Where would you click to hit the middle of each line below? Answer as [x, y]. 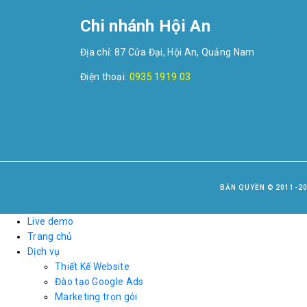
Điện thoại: [105, 76]
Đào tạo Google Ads [99, 281]
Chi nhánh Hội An [145, 26]
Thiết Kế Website [92, 266]
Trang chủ [50, 236]
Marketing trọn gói [96, 296]
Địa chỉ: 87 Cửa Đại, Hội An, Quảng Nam [168, 52]
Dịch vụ [44, 251]
